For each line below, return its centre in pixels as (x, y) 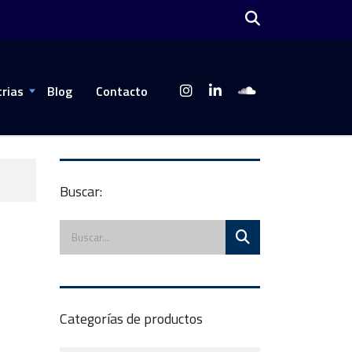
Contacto (122, 91)
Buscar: (81, 191)
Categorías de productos (131, 319)
